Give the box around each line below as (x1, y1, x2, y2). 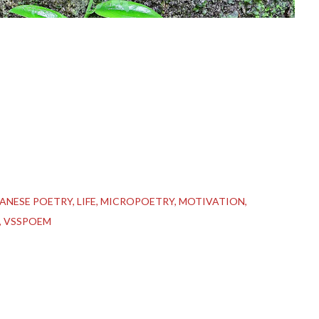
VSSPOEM (4, 215, 51, 227)
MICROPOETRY (100, 195, 174, 207)
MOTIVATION (179, 195, 245, 207)
